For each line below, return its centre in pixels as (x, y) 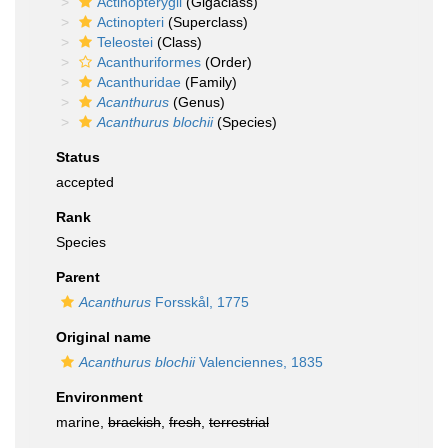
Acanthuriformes (149, 62)
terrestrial (239, 422)
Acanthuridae (139, 82)
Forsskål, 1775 (200, 302)
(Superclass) (206, 22)
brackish (134, 422)
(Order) (226, 62)
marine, (82, 422)
